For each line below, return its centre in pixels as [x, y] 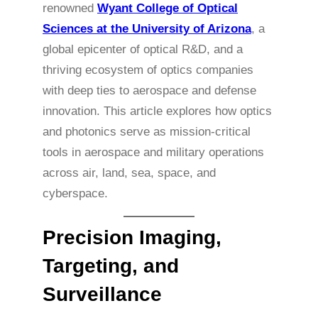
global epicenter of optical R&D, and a [143, 50]
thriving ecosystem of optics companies [148, 70]
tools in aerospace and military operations [153, 153]
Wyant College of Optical [168, 9]
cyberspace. [75, 194]
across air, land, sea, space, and [129, 173]
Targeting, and [111, 265]
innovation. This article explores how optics [157, 111]
